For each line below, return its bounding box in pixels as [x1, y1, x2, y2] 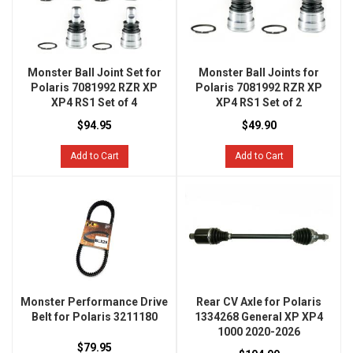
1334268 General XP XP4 [195, 310, 323, 324]
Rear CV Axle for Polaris [196, 295, 321, 309]
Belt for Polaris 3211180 [31, 310, 158, 324]
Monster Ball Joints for [199, 66, 319, 80]
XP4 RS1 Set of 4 [51, 96, 137, 110]
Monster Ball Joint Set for [27, 66, 162, 80]
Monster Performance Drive [20, 295, 168, 309]
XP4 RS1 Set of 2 [216, 96, 302, 110]
